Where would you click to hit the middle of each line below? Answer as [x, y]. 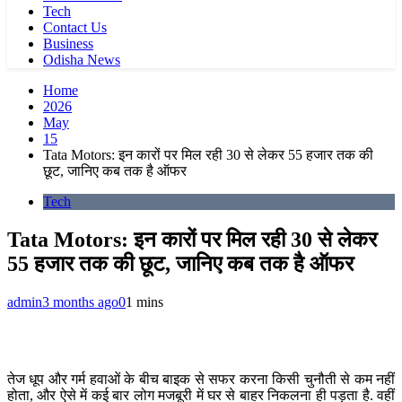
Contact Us [75, 27]
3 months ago [80, 301]
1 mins [144, 301]
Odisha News [82, 60]
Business [68, 44]
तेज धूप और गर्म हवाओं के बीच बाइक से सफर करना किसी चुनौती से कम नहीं [201, 379]
